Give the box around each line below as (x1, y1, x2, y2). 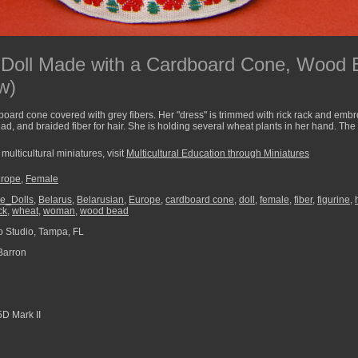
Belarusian (77, 194, 124, 205)
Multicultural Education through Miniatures (126, 148, 309, 159)
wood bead (80, 205, 129, 217)
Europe (129, 194, 161, 205)
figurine (317, 194, 350, 205)
